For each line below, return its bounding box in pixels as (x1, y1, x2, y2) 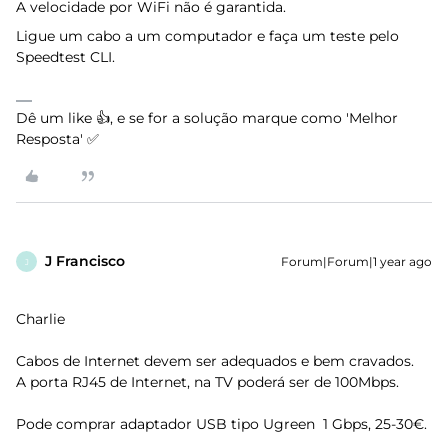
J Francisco (45, 252, 125, 270)
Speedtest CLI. (16, 48, 115, 66)
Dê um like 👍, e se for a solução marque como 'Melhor (16, 109, 398, 127)
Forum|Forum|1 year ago (281, 254, 432, 269)
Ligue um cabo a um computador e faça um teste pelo (16, 27, 399, 45)
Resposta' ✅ (16, 130, 99, 148)
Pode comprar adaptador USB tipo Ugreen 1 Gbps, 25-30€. (16, 415, 427, 433)
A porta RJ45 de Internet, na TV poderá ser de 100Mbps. (16, 373, 399, 391)
